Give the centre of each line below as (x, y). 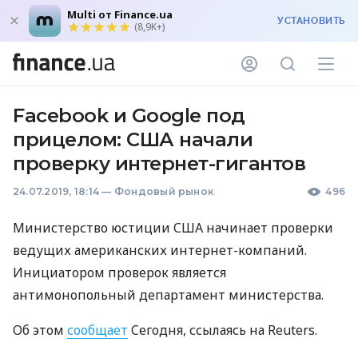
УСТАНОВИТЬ (311, 21)
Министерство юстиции (93, 228)
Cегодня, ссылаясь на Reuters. (223, 330)
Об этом (40, 330)
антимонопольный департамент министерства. (168, 295)
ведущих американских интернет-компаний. (160, 250)
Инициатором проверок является (119, 272)
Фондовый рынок (164, 191)
